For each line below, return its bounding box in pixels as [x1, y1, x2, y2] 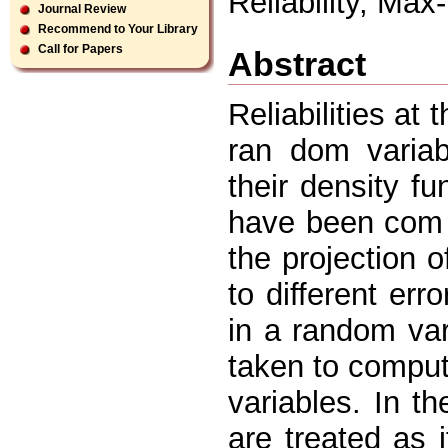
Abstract [228, 44, 366, 83]
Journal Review [38, 2, 126, 16]
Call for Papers [38, 42, 123, 56]
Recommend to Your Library [38, 22, 198, 36]
